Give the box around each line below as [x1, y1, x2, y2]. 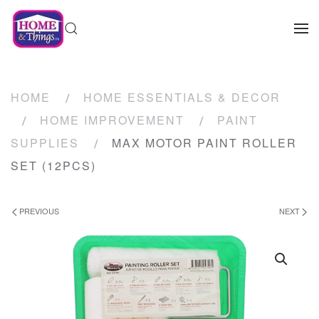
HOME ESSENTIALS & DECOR [83, 89, 281, 105]
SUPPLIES [11, 135, 79, 151]
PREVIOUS [17, 205, 59, 216]
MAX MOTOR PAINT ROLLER [112, 135, 297, 151]
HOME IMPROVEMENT [40, 112, 184, 128]
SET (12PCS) [11, 157, 96, 174]
